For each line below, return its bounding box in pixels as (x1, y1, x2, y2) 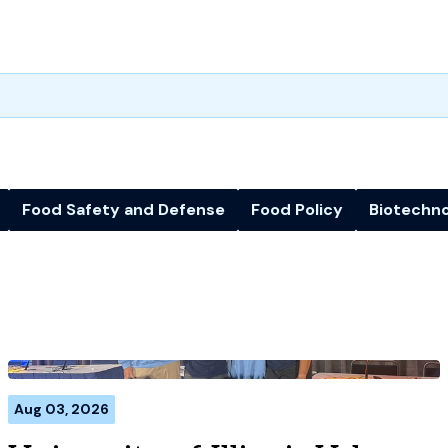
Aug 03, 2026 (14, 399, 109, 418)
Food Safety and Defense (22, 198, 225, 220)
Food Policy (251, 198, 343, 220)
